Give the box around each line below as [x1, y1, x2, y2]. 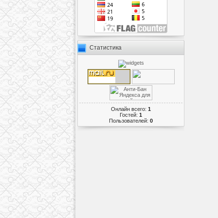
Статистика [90, 44, 122, 51]
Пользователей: [109, 117, 150, 124]
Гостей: [120, 111, 139, 118]
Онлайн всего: [111, 106, 148, 112]
